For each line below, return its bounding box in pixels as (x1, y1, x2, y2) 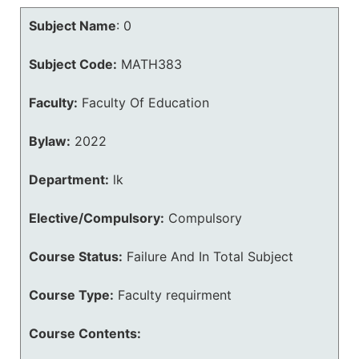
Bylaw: (29, 133, 71, 149)
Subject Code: (29, 56, 117, 72)
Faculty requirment (118, 287, 232, 303)
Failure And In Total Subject (127, 248, 293, 264)
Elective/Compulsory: (29, 210, 164, 226)
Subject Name (29, 18, 116, 34)
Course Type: (29, 287, 114, 303)
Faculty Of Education (82, 95, 209, 111)
